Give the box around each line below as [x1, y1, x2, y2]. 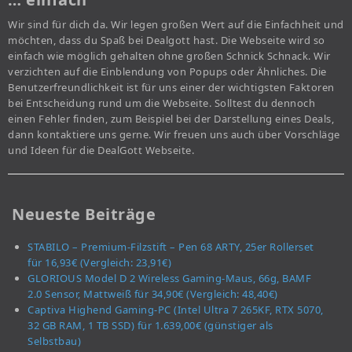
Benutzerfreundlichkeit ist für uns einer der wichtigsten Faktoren [8, 80, 335, 95]
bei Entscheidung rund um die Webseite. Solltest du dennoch [8, 96, 315, 111]
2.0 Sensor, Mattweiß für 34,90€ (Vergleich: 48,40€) [27, 287, 278, 302]
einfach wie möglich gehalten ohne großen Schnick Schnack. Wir [8, 49, 331, 64]
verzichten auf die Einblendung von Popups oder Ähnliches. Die [8, 64, 327, 79]
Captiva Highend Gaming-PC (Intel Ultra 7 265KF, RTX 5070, [27, 302, 324, 317]
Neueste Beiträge [12, 203, 156, 225]
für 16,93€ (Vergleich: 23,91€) [27, 255, 171, 270]
